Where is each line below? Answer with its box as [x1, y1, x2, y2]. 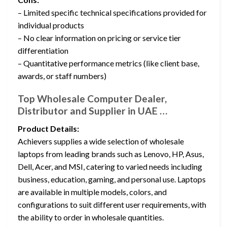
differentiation [18, 46, 68, 56]
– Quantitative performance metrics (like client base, [18, 58, 199, 68]
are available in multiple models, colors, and [18, 186, 167, 197]
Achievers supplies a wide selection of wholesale [18, 136, 184, 146]
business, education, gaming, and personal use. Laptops [18, 174, 206, 184]
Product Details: [18, 123, 79, 133]
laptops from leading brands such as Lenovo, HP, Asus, [18, 148, 204, 159]
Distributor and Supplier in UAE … [18, 104, 167, 117]
